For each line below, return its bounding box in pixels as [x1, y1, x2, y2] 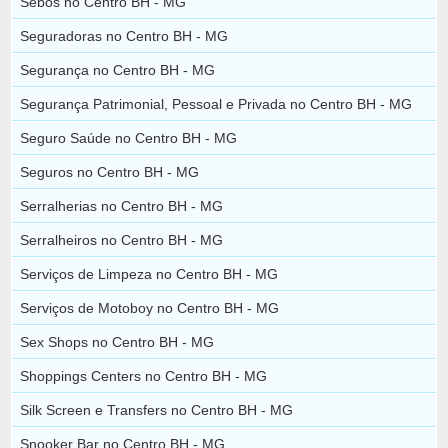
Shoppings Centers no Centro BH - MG [20, 367, 268, 384]
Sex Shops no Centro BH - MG [20, 333, 215, 350]
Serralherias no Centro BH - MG [20, 197, 224, 214]
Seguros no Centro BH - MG [20, 163, 200, 180]
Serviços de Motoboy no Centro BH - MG [20, 299, 280, 316]
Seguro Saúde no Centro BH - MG [20, 129, 238, 146]
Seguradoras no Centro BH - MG [20, 27, 229, 44]
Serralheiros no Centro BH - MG [20, 231, 224, 248]
